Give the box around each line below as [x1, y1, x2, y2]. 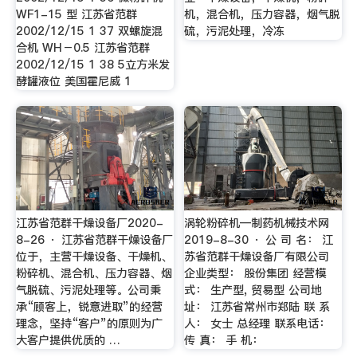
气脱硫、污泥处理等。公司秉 [15, 281, 161, 298]
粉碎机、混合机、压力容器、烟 [15, 265, 172, 281]
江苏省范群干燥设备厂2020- [15, 214, 163, 231]
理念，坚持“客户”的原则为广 [15, 315, 163, 331]
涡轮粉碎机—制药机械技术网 [184, 214, 330, 231]
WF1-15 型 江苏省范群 [15, 6, 137, 23]
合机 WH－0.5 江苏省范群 [15, 40, 150, 57]
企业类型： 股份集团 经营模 [184, 265, 327, 281]
